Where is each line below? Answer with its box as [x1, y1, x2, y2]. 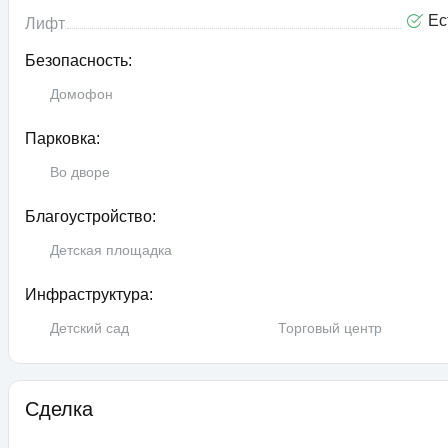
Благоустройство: [25, 208, 156, 226]
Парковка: [25, 130, 100, 148]
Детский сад [50, 320, 129, 337]
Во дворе [50, 164, 110, 181]
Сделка [25, 398, 93, 421]
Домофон [50, 86, 113, 103]
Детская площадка [50, 242, 172, 259]
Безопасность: [25, 52, 132, 70]
